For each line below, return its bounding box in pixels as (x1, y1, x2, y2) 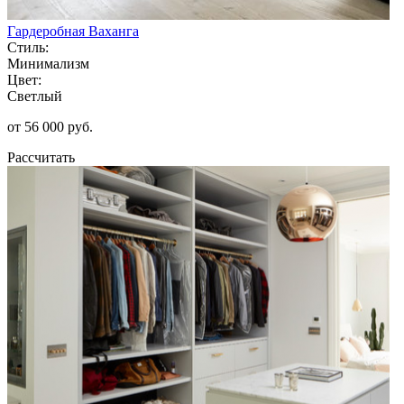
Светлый (7, 87, 62, 104)
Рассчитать (7, 149, 75, 165)
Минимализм (7, 55, 89, 71)
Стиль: (7, 39, 49, 55)
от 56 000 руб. (7, 118, 93, 134)
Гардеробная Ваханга (7, 23, 139, 39)
